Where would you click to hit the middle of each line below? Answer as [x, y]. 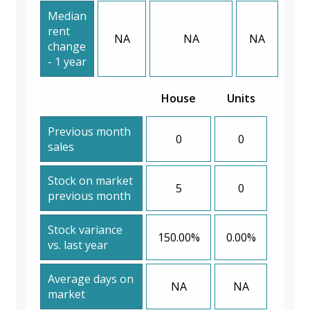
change [67, 46]
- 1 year [67, 61]
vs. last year [78, 245]
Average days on [91, 279]
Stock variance [85, 229]
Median [67, 16]
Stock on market [90, 180]
